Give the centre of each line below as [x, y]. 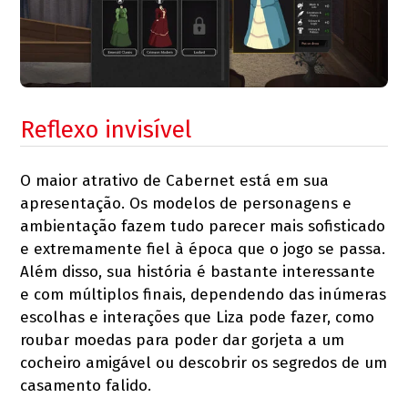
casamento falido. [86, 385]
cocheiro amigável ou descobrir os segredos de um [204, 362]
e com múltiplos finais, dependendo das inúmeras [204, 294]
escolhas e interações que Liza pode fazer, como [198, 317]
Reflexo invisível [109, 129]
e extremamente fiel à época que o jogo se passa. [203, 249]
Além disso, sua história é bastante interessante [198, 271]
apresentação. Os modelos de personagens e [186, 203]
